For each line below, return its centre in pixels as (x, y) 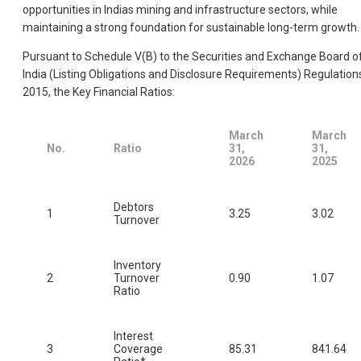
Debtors (134, 207)
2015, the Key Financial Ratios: (99, 92)
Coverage (138, 349)
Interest (133, 336)
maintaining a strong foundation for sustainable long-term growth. (191, 28)
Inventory (137, 266)
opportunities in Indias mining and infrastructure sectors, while (180, 10)
